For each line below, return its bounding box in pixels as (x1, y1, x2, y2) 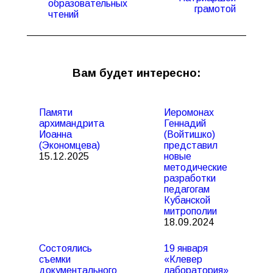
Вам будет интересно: (72, 66, 201, 79)
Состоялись (39, 243, 92, 253)
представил (164, 140, 218, 151)
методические (164, 162, 227, 172)
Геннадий (164, 118, 206, 129)
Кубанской (164, 195, 210, 205)
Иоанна (39, 129, 72, 140)
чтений (48, 9, 79, 19)
